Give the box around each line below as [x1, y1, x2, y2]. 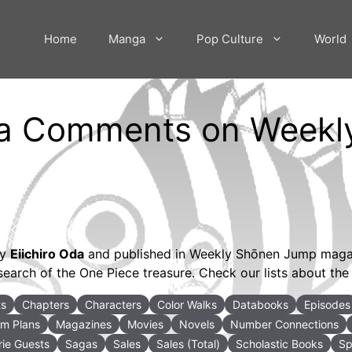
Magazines [56, 317, 112, 331]
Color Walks [157, 297, 217, 311]
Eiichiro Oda [10, 245, 84, 262]
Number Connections [230, 317, 339, 331]
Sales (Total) [156, 336, 220, 350]
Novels [179, 317, 214, 331]
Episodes [304, 297, 350, 311]
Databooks [233, 297, 288, 311]
